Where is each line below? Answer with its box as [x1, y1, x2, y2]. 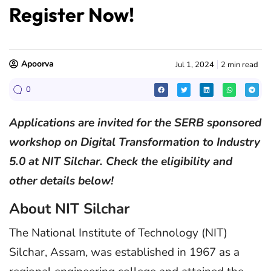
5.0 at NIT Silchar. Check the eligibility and [9, 154, 232, 169]
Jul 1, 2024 [175, 59, 214, 70]
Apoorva [21, 58, 54, 70]
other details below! [9, 173, 114, 189]
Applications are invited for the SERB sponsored [9, 115, 261, 131]
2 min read [220, 59, 258, 70]
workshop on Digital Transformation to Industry [9, 134, 260, 150]
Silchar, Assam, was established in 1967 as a [9, 244, 240, 261]
